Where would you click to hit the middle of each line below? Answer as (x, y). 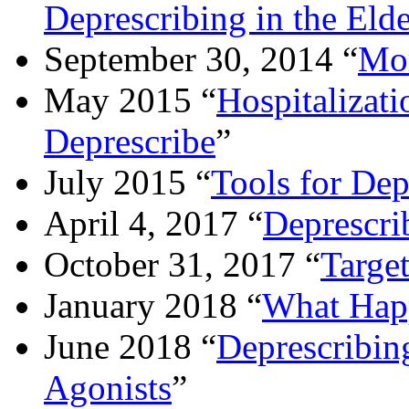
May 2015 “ (130, 100)
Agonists (108, 387)
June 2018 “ (130, 346)
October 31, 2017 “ (182, 264)
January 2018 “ (153, 305)
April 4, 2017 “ (153, 223)
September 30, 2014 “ (201, 58)
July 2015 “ (127, 182)
